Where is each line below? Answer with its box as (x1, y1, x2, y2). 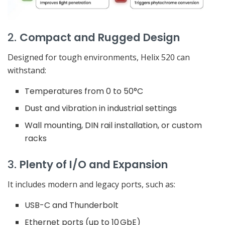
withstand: (8, 65, 46, 76)
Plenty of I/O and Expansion (20, 157, 168, 173)
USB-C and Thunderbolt (25, 199, 119, 211)
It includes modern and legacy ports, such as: (8, 178, 175, 190)
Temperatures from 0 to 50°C (25, 85, 144, 97)
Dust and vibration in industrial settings (25, 102, 177, 115)
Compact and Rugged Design (20, 30, 180, 46)
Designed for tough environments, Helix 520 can (8, 52, 190, 63)
